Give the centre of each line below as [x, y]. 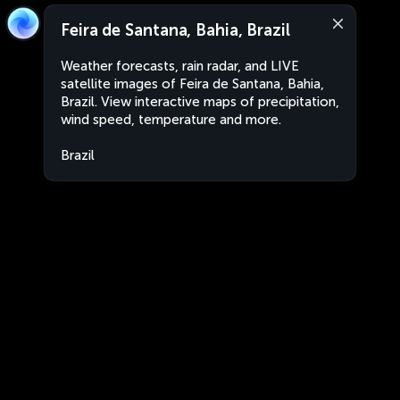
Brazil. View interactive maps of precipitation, [200, 102]
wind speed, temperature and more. [171, 120]
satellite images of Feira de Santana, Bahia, [192, 84]
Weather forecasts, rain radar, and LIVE [180, 66]
